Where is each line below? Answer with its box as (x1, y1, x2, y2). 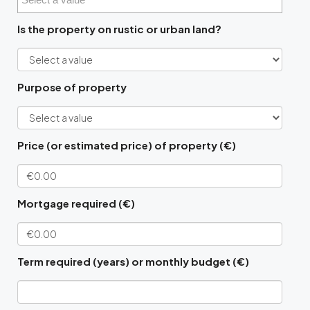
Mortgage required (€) (17, 197, 135, 210)
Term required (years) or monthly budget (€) (17, 255, 249, 268)
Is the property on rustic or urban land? (17, 22, 221, 36)
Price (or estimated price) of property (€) (17, 138, 236, 152)
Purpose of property (17, 80, 127, 94)
